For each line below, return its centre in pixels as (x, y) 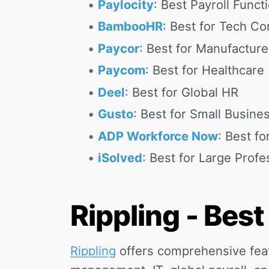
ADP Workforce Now (158, 136)
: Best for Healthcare (204, 70)
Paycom (121, 70)
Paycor (118, 48)
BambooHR (130, 26)
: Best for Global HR (181, 92)
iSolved (120, 158)
